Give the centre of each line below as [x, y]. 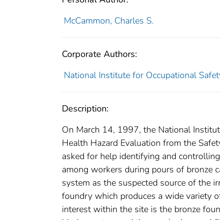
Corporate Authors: [99, 54]
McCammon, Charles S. [109, 21]
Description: [85, 109]
